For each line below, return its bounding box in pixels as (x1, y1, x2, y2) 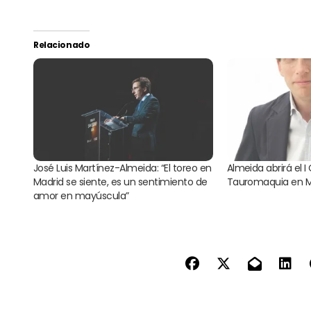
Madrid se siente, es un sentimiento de (33, 174, 208, 189)
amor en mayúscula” (33, 188, 129, 203)
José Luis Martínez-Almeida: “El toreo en (33, 160, 212, 175)
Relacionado (33, 38, 90, 51)
